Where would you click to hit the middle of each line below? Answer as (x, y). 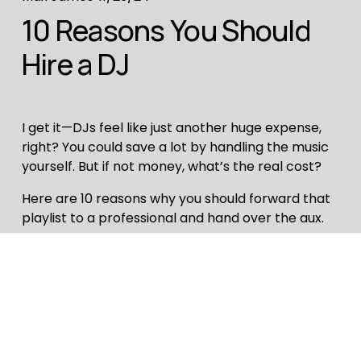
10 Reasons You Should (166, 30)
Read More (56, 257)
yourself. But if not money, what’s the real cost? (171, 166)
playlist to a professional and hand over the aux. (172, 218)
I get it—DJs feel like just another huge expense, (171, 127)
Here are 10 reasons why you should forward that (176, 198)
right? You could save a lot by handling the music (175, 147)
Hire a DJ (75, 64)
